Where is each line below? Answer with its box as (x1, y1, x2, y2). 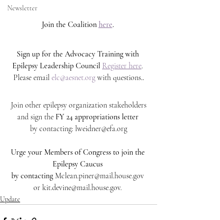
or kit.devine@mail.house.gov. (33, 183, 124, 192)
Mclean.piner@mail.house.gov (55, 171, 146, 181)
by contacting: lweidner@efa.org (30, 124, 127, 134)
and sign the (17, 112, 55, 122)
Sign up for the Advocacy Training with (16, 49, 141, 59)
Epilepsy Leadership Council (12, 61, 102, 71)
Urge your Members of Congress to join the (10, 147, 147, 157)
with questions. (95, 73, 142, 82)
